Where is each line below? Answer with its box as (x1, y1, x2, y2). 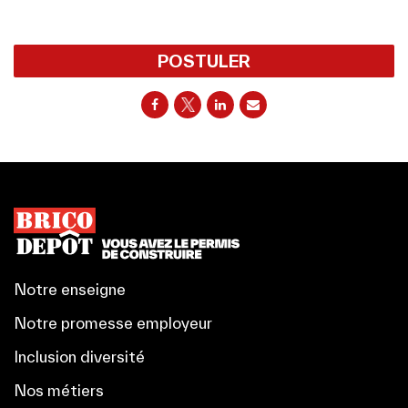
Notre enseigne (14, 280, 126, 298)
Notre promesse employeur (14, 313, 212, 331)
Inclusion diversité (14, 347, 145, 365)
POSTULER (158, 50, 250, 71)
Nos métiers (14, 381, 104, 399)
